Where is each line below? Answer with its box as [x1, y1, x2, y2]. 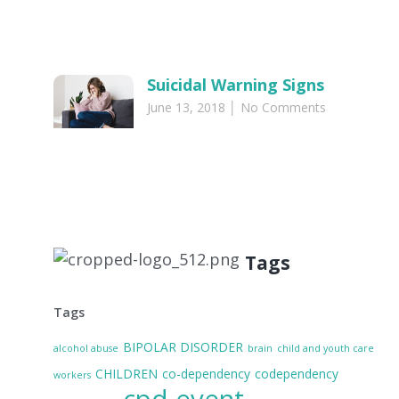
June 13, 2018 [146, 99, 229, 117]
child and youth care [276, 341, 374, 354]
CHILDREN [94, 364, 158, 382]
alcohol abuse [53, 341, 118, 354]
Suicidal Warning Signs [146, 74, 324, 96]
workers [53, 368, 91, 381]
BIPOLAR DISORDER [122, 338, 243, 355]
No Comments [236, 99, 326, 117]
